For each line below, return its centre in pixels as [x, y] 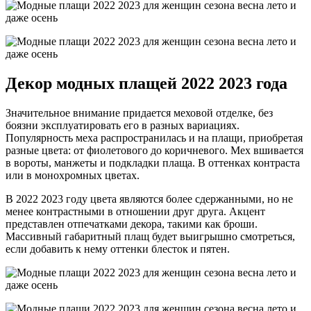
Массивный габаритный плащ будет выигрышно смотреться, [150, 237]
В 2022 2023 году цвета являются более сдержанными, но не [149, 199]
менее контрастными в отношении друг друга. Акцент [135, 212]
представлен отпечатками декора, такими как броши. [132, 224]
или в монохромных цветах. [73, 176]
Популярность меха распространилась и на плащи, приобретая [154, 138]
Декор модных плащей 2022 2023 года [146, 84]
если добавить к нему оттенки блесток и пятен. [118, 249]
